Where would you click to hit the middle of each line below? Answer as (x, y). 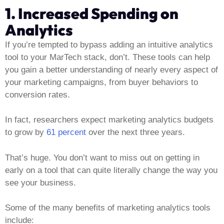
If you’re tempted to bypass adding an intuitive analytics (109, 44)
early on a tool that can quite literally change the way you (111, 170)
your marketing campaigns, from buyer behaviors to (101, 82)
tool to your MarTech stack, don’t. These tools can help (107, 57)
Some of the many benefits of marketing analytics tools (108, 208)
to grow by (26, 132)
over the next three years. (135, 132)
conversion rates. (37, 94)
